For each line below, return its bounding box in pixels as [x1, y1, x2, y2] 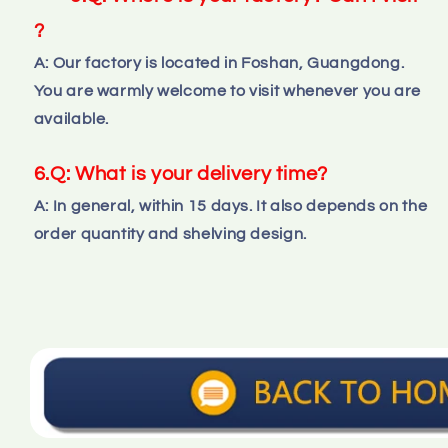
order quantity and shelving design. [33, 225, 307, 242]
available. [33, 110, 110, 127]
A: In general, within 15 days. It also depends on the [33, 197, 428, 214]
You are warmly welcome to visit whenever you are [33, 82, 421, 99]
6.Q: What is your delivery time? [33, 163, 328, 184]
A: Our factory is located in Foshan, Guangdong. [33, 54, 405, 71]
